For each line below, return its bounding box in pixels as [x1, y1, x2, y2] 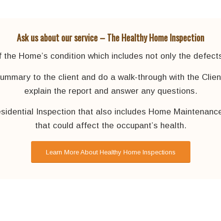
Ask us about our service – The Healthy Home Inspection [17, 31, 204, 44]
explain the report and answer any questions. [24, 86, 197, 96]
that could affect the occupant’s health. [35, 121, 186, 131]
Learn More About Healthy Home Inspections [45, 148, 176, 156]
